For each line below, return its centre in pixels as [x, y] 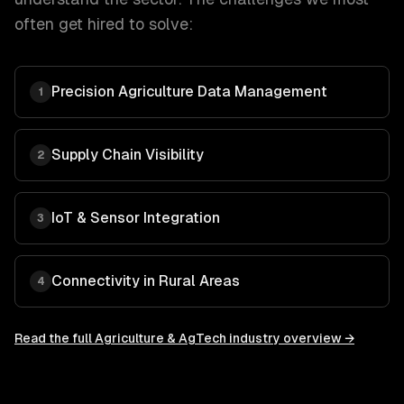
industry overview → [290, 338]
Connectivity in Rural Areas [146, 281]
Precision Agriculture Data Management [189, 92]
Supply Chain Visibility [128, 155]
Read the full [55, 338]
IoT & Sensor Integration [136, 218]
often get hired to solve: [104, 24]
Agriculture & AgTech [161, 338]
